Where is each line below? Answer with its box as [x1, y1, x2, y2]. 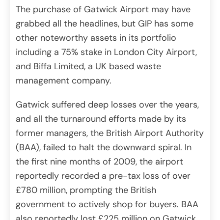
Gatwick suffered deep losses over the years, [16, 99, 199, 111]
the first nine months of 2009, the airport [16, 156, 183, 168]
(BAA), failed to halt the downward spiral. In [16, 141, 192, 154]
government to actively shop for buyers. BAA [16, 198, 198, 211]
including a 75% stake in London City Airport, [16, 46, 197, 58]
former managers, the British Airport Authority [16, 127, 204, 139]
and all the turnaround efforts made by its [16, 113, 186, 125]
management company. [16, 75, 111, 87]
